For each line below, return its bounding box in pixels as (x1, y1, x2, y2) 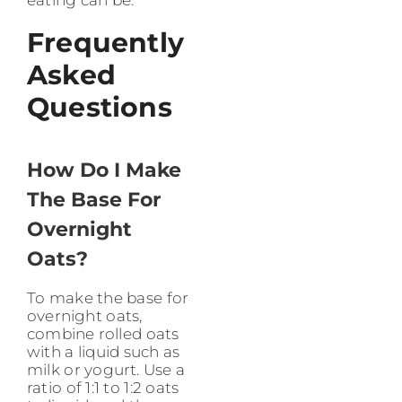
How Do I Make (27, 158, 181, 183)
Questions (27, 91, 172, 125)
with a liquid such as (27, 343, 180, 362)
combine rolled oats (27, 325, 179, 344)
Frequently (27, 26, 184, 60)
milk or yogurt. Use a (27, 361, 186, 380)
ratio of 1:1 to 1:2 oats (27, 379, 179, 398)
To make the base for (27, 289, 189, 308)
